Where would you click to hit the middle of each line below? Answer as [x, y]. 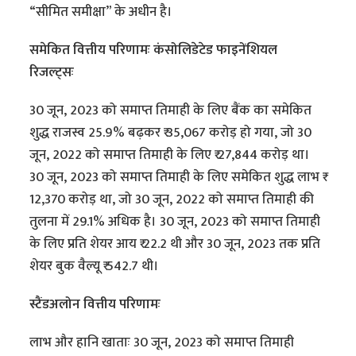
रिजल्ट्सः [54, 73]
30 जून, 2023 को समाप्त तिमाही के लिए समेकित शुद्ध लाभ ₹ [176, 178]
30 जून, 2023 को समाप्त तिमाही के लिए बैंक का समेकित [171, 111]
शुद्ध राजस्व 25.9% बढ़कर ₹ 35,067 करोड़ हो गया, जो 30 [171, 133]
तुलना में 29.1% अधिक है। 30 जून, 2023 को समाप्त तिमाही [175, 222]
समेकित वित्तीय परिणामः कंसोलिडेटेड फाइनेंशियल [154, 50]
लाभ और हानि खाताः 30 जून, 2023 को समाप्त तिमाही [162, 343]
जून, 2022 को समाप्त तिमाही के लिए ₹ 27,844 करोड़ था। [170, 155]
